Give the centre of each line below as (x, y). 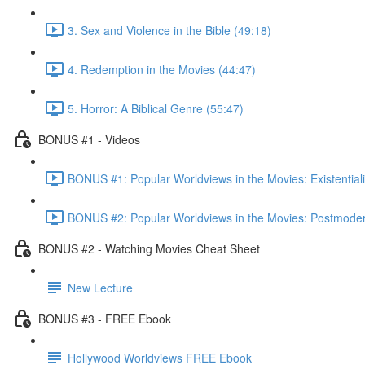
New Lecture (100, 287)
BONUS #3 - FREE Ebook (105, 318)
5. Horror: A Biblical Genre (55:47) (156, 108)
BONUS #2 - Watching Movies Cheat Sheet (149, 248)
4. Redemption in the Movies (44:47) (162, 69)
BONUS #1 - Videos (89, 139)
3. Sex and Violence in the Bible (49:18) (169, 30)
